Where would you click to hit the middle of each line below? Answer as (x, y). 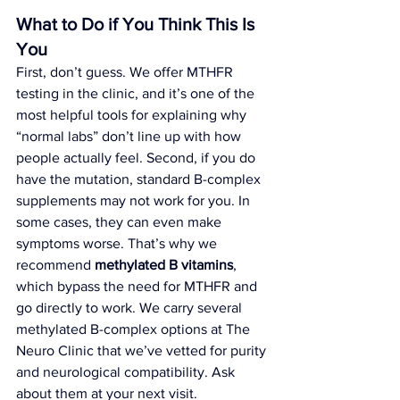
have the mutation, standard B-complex (140, 179)
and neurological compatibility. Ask (127, 371)
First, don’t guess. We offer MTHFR (126, 71)
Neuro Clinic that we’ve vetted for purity (143, 350)
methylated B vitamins (164, 264)
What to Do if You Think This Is (137, 24)
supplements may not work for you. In (135, 200)
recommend (55, 264)
